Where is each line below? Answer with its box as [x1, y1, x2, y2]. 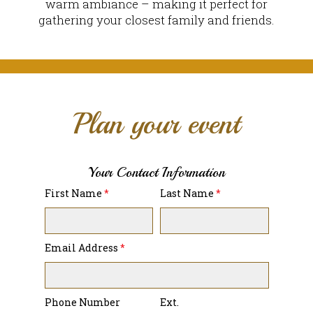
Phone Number [44, 295, 120, 309]
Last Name [159, 186, 216, 200]
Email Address [44, 240, 120, 254]
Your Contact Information [88, 163, 225, 181]
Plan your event [73, 105, 240, 143]
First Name [44, 186, 104, 200]
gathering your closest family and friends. [38, 11, 275, 28]
